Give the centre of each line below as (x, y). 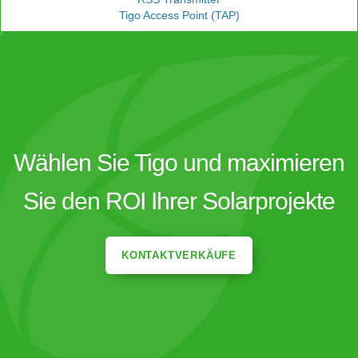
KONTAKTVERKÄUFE (179, 256)
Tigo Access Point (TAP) (179, 16)
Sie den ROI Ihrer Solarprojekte (179, 201)
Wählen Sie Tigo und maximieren (179, 163)
